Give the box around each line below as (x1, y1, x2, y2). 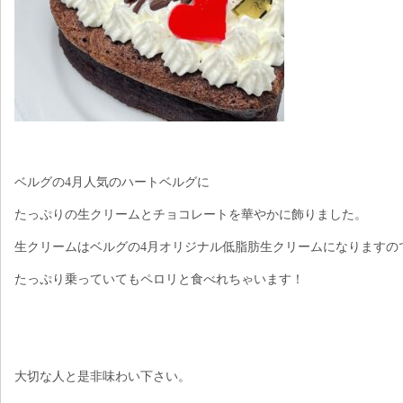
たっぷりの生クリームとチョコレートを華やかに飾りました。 (14, 208, 367, 221)
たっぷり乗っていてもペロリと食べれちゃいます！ (14, 273, 304, 286)
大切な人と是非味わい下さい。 (14, 370, 191, 383)
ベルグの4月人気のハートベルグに (14, 175, 210, 189)
